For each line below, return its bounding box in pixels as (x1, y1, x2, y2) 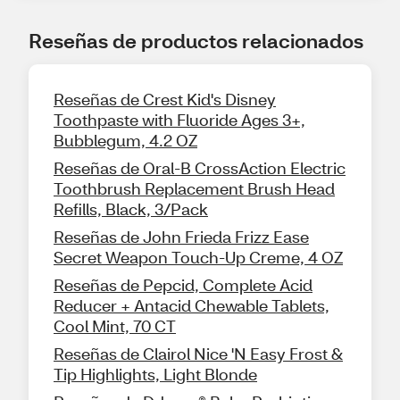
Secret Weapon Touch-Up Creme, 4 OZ (54, 246, 343, 269)
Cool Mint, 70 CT (54, 315, 176, 337)
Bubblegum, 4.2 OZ (54, 129, 197, 152)
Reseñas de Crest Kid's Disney (54, 88, 276, 111)
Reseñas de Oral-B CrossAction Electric (54, 157, 346, 179)
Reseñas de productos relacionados (29, 28, 363, 54)
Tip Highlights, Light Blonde (54, 363, 257, 386)
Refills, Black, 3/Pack (54, 198, 208, 221)
